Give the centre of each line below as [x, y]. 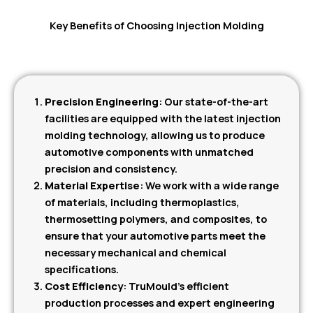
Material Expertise [92, 185]
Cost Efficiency [83, 286]
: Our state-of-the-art [213, 102]
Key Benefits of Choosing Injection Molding [156, 26]
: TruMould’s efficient [176, 286]
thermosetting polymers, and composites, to [155, 219]
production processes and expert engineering [159, 303]
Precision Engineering [101, 102]
